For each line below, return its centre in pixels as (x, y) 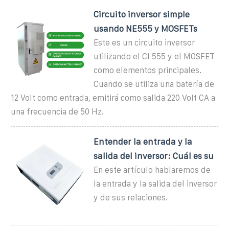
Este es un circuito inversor (144, 42)
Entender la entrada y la (143, 141)
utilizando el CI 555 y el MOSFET (154, 56)
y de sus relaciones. (131, 197)
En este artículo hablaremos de (152, 170)
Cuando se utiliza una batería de (154, 84)
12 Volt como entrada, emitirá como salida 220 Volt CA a (113, 98)
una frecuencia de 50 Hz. (57, 111)
